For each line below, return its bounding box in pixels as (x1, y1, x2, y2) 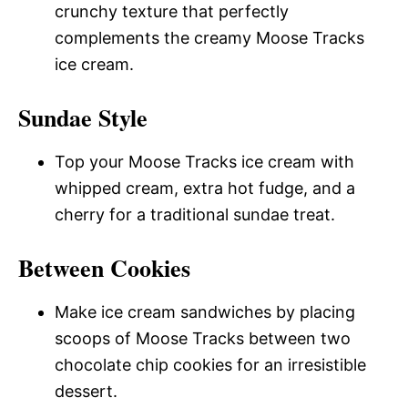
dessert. (55, 382, 117, 401)
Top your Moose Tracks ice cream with (55, 152, 354, 171)
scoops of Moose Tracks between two (55, 329, 351, 348)
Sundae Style (18, 100, 148, 135)
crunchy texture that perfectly (55, 2, 289, 21)
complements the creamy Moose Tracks (55, 28, 364, 47)
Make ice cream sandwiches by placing (55, 302, 355, 321)
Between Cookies (18, 250, 190, 285)
